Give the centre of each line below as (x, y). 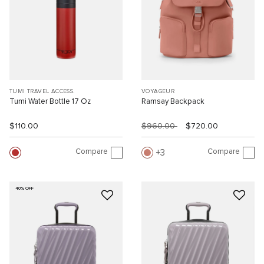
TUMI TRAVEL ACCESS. (42, 91)
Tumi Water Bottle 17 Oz (50, 101)
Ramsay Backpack (173, 101)
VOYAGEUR (158, 91)
